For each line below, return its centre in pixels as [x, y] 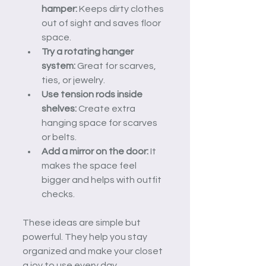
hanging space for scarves [100, 123]
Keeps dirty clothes [121, 9]
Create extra [107, 108]
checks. [58, 194]
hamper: [59, 9]
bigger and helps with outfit [102, 180]
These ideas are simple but [83, 222]
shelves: [59, 108]
